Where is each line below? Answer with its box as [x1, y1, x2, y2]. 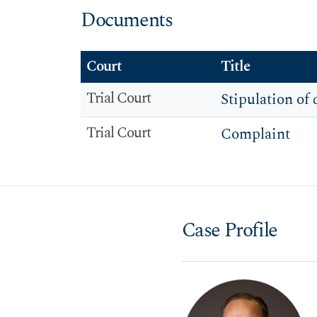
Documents [81, 6, 173, 36]
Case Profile [181, 215, 277, 246]
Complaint [221, 122, 290, 146]
